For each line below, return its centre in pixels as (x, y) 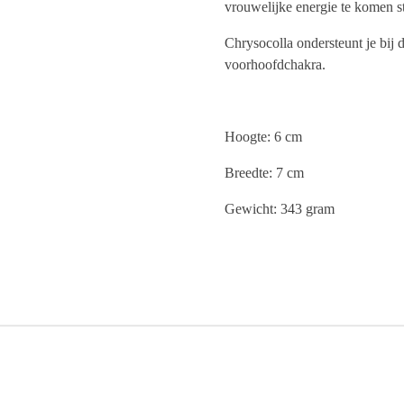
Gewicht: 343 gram (280, 208)
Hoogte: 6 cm (263, 136)
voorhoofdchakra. (275, 64)
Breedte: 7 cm (264, 172)
